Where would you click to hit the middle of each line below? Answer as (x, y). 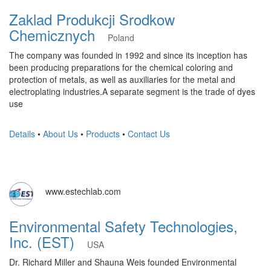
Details (22, 134)
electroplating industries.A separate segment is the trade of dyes (132, 91)
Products (103, 134)
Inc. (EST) (48, 242)
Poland (121, 38)
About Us (60, 134)
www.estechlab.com (83, 191)
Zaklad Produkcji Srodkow (92, 19)
